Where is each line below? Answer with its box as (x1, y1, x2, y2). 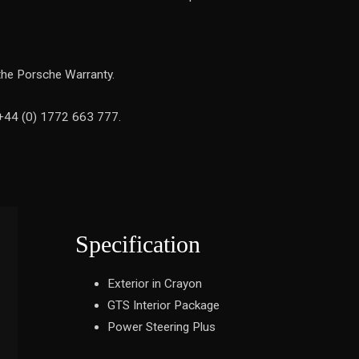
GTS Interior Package (107, 298, 220, 313)
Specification (75, 231, 200, 257)
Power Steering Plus (107, 320, 216, 334)
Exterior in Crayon (107, 276, 202, 291)
